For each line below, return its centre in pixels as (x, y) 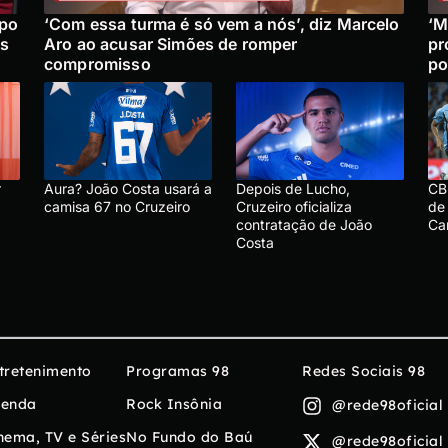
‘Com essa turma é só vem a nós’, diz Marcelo (222, 23)
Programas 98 (177, 370)
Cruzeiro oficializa (294, 206)
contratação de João (304, 224)
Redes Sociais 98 (363, 370)
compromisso (97, 63)
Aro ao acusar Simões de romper (171, 43)
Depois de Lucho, (293, 188)
